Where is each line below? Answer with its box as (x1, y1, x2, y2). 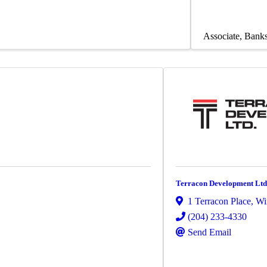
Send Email (188, 226, 231, 237)
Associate (203, 31, 240, 42)
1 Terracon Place (188, 195, 251, 206)
